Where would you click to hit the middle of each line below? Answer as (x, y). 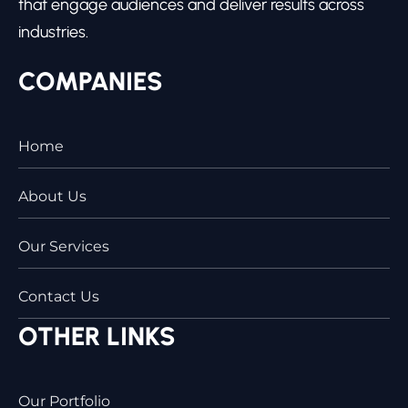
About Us (52, 196)
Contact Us (59, 296)
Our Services (64, 246)
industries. (53, 31)
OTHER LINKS (97, 336)
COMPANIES (91, 81)
